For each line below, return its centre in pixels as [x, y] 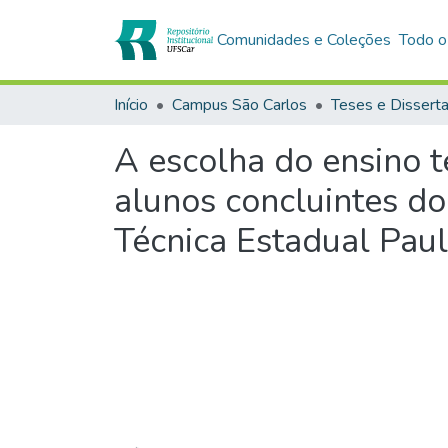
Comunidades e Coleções [304, 40]
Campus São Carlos [239, 105]
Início [131, 105]
